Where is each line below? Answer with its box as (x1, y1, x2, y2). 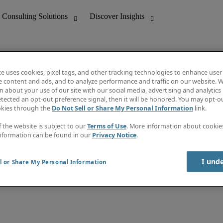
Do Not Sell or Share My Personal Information (52, 104, 193, 113)
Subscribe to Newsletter (111, 123, 186, 132)
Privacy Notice (92, 131, 136, 140)
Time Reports (111, 114, 154, 123)
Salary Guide (111, 105, 153, 114)
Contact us (111, 132, 145, 141)
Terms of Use (87, 122, 126, 131)
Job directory (111, 96, 152, 105)
